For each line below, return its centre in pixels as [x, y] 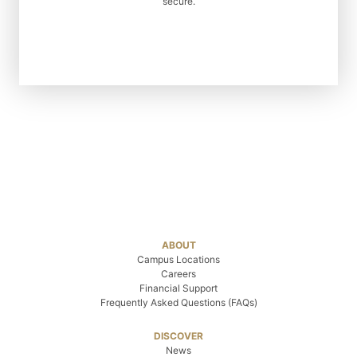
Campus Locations [178, 259]
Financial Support [178, 288]
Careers [178, 273]
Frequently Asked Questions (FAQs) [178, 302]
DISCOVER [178, 335]
